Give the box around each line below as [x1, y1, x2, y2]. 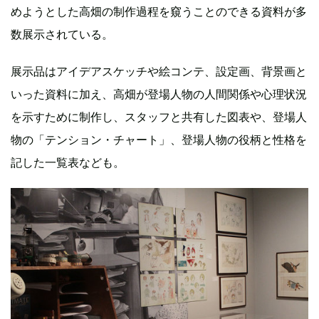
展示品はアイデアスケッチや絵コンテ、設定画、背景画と [11, 63, 307, 78]
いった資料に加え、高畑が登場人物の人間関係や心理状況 [11, 86, 307, 101]
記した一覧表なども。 [11, 155, 125, 169]
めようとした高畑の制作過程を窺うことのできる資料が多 [11, 4, 307, 19]
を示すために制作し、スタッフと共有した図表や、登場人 [11, 109, 307, 124]
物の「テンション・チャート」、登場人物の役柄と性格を [11, 132, 307, 147]
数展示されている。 [11, 26, 113, 41]
